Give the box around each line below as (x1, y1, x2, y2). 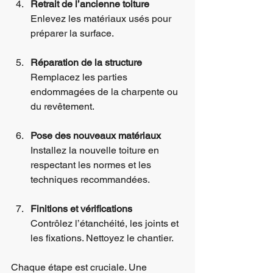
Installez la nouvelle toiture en (30, 144, 161, 156)
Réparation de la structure (30, 56, 142, 68)
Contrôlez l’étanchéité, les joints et (30, 217, 181, 229)
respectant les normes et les (30, 158, 154, 171)
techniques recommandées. (30, 173, 150, 185)
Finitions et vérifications (30, 202, 132, 214)
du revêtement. (30, 100, 94, 112)
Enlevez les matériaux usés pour (30, 12, 174, 24)
